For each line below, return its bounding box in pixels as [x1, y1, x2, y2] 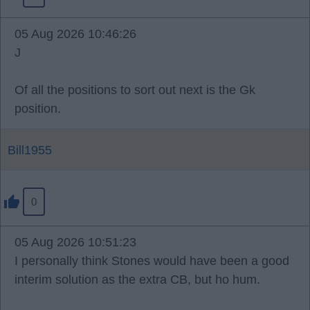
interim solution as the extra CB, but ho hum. [15, 273, 260, 286]
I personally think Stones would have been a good [15, 254, 289, 268]
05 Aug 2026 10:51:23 [15, 235, 136, 249]
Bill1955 [8, 143, 52, 157]
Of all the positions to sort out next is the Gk [15, 83, 255, 97]
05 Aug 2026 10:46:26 [15, 27, 136, 41]
